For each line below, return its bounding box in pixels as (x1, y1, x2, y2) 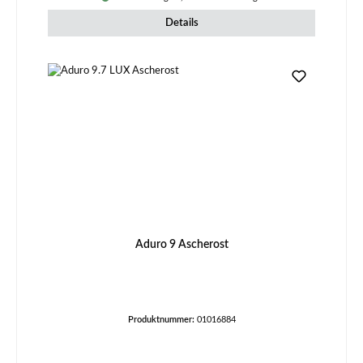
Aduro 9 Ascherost (135, 237, 228, 250)
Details (164, 17, 199, 28)
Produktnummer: (127, 315, 197, 325)
